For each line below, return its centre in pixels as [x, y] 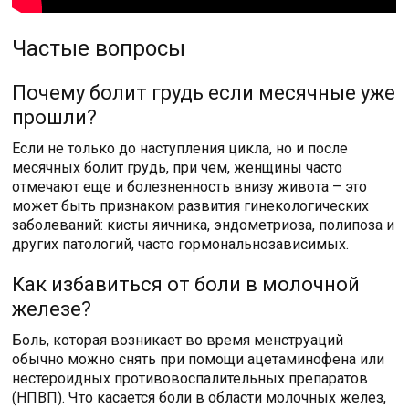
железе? [52, 309]
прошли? [55, 117]
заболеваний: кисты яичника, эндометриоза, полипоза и [204, 225]
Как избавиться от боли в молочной [186, 284]
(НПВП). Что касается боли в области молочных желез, [199, 397]
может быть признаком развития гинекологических [191, 205]
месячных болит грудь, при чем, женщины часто [178, 167]
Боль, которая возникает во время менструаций [178, 340]
